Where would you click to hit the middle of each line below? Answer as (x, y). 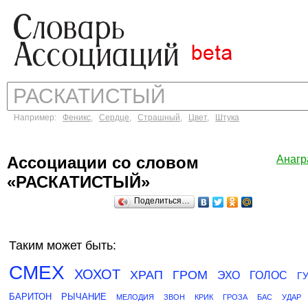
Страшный (159, 118)
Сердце (114, 118)
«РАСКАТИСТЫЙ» (78, 182)
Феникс (77, 118)
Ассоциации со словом (103, 163)
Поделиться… (162, 201)
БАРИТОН (30, 297)
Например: (38, 118)
